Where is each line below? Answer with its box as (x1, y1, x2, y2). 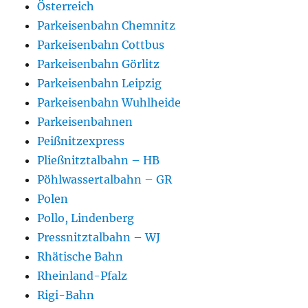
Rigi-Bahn (37, 288, 95, 302)
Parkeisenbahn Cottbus (37, 38, 165, 52)
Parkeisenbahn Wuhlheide (37, 96, 181, 110)
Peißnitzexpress (37, 134, 125, 148)
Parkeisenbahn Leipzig (37, 76, 162, 91)
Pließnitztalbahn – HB (37, 153, 160, 168)
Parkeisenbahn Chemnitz (37, 19, 176, 33)
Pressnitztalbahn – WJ (37, 230, 161, 245)
